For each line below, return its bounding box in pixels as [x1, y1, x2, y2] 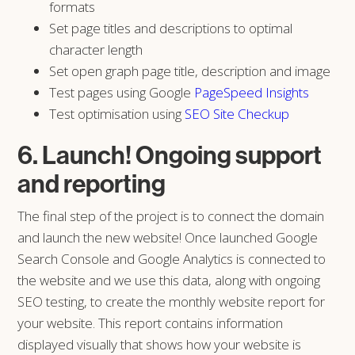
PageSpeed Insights [194, 82, 310, 101]
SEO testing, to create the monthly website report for [17, 292, 326, 311]
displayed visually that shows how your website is [17, 334, 302, 353]
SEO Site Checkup [185, 104, 290, 123]
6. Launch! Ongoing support [17, 138, 323, 170]
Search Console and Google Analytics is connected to [17, 249, 326, 268]
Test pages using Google [49, 82, 195, 101]
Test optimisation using [49, 104, 185, 123]
